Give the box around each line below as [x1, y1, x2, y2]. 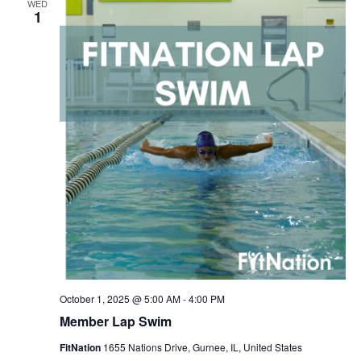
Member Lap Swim [59, 312, 172, 330]
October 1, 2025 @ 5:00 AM [59, 292, 180, 305]
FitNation [59, 340, 103, 355]
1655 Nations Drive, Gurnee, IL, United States [102, 340, 302, 354]
